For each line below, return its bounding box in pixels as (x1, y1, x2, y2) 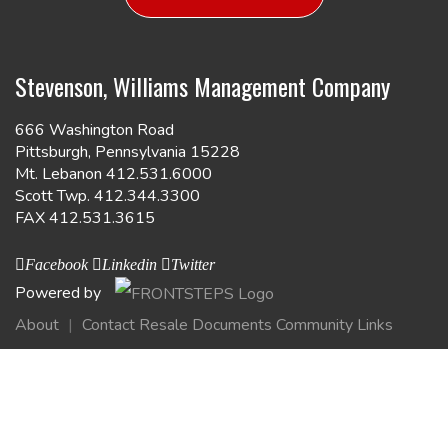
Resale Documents (139, 314, 272, 337)
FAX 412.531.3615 (15, 207, 155, 229)
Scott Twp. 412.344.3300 (15, 185, 200, 207)
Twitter (171, 256, 215, 273)
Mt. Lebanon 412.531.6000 (15, 163, 212, 185)
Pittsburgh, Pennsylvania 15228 (15, 141, 240, 163)
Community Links (276, 314, 393, 337)
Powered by (15, 282, 105, 304)
